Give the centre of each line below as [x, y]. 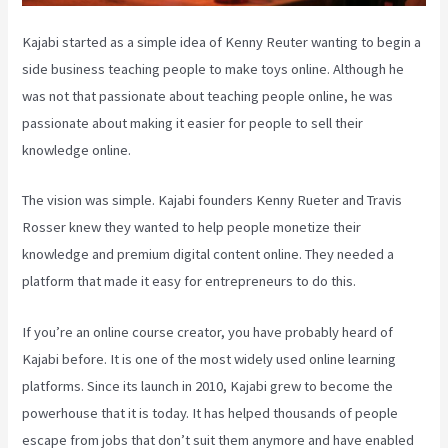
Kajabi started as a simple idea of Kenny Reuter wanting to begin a [222, 42]
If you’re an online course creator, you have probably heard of [208, 331]
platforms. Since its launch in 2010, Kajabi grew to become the [208, 385]
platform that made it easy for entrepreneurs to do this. [189, 281]
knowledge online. [77, 150]
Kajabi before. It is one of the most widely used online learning [209, 358]
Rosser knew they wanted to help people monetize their [192, 227]
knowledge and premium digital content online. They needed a [208, 254]
